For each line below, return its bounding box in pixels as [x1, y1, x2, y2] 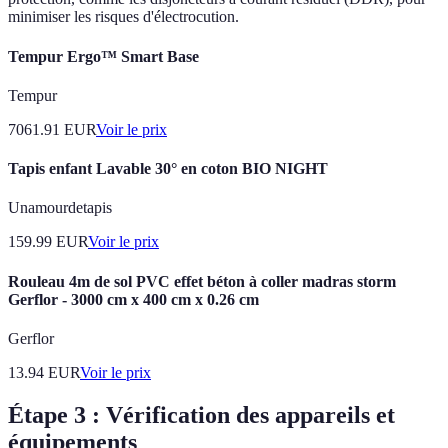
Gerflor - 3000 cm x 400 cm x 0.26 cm [8, 290, 259, 308]
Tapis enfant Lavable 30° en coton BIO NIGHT [8, 160, 328, 178]
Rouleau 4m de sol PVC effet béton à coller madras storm [8, 272, 396, 290]
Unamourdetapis [8, 199, 112, 217]
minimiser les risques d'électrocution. [8, 8, 239, 26]
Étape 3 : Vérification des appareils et [8, 401, 395, 428]
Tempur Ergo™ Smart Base [8, 47, 199, 65]
